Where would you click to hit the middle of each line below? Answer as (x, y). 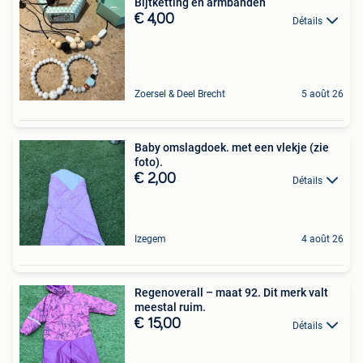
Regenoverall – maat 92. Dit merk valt (231, 293)
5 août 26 (322, 94)
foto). (149, 162)
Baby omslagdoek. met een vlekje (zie (232, 148)
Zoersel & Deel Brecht (180, 94)
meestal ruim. (170, 307)
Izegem (150, 239)
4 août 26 (322, 239)
